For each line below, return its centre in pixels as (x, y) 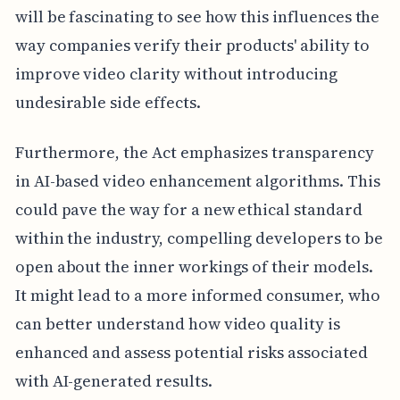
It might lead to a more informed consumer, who (197, 295)
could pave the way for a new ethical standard (188, 209)
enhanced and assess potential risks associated (191, 352)
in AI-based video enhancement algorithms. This (197, 180)
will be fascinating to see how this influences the (197, 16)
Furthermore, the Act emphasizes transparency (194, 152)
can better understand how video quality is (177, 323)
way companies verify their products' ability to (192, 45)
